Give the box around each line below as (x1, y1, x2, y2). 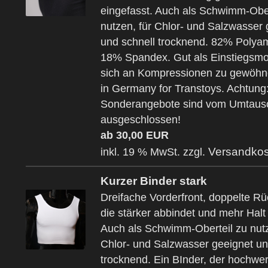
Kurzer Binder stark (100, 173, 207, 187)
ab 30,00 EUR (100, 129, 169, 142)
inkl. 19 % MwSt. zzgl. (100, 146, 208, 159)
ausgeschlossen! (100, 114, 187, 126)
